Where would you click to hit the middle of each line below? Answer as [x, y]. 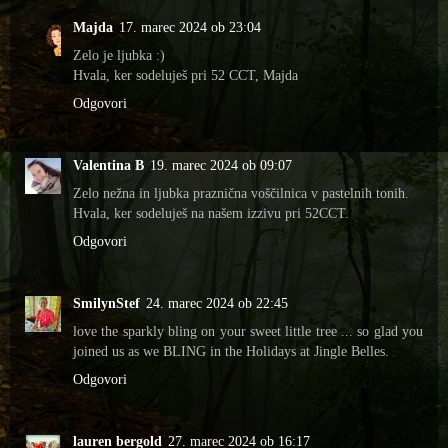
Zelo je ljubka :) [119, 55]
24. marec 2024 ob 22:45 [217, 303]
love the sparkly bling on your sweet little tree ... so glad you [248, 331]
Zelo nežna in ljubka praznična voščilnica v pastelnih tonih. [241, 193]
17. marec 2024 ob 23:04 [190, 27]
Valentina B [108, 165]
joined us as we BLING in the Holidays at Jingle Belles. [231, 351]
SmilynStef [106, 303]
